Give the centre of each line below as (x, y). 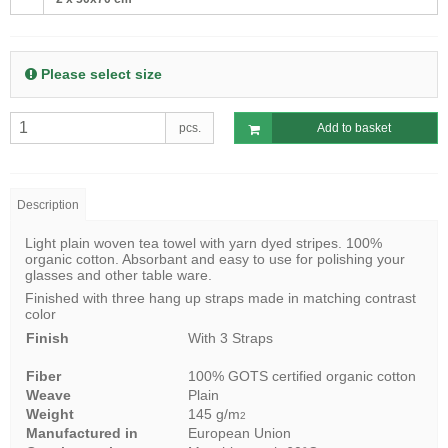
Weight (50, 413)
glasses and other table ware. (118, 274)
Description (48, 204)
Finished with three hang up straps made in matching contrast (220, 297)
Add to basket (354, 128)
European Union (239, 432)
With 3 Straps (230, 337)
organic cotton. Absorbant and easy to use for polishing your (215, 258)
